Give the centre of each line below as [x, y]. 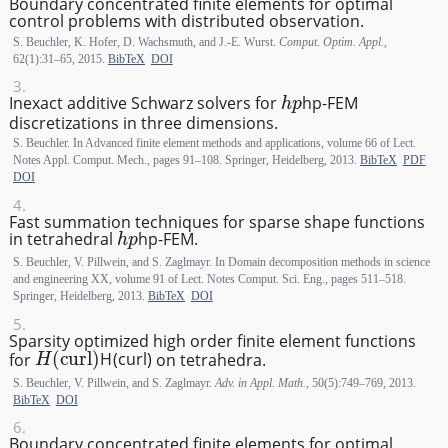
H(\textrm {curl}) [61, 345]
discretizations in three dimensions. [143, 123]
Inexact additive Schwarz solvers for [144, 103]
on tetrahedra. [208, 359]
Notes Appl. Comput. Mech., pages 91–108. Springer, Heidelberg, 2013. [186, 160]
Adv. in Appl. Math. [260, 383]
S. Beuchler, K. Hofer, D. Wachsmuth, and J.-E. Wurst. [145, 41]
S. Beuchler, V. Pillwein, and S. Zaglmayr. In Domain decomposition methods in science [221, 262]
